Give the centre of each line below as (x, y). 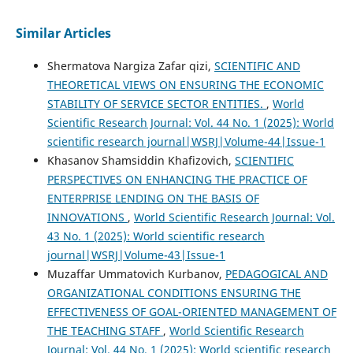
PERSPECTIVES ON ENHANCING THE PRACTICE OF (177, 180)
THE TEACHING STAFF (105, 331)
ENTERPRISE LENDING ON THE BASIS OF (153, 199)
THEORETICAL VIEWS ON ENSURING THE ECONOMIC (185, 85)
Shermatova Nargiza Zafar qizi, (130, 66)
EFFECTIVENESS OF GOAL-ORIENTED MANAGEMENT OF (191, 312)
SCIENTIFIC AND (257, 66)
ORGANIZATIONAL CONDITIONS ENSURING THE (174, 293)
